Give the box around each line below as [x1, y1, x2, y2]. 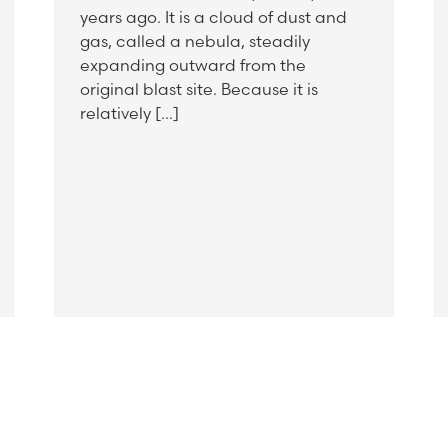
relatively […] [80, 103, 179, 123]
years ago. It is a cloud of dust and [80, 7, 347, 27]
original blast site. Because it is [80, 79, 318, 99]
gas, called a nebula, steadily [80, 31, 310, 51]
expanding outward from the [80, 55, 306, 75]
